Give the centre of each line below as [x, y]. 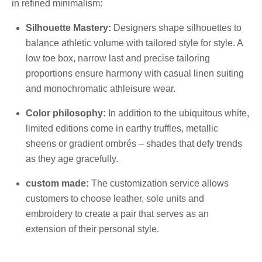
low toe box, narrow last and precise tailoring [118, 58]
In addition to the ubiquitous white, [177, 113]
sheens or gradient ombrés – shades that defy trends [134, 143]
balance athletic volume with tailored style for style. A [134, 43]
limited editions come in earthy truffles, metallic [122, 128]
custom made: [57, 183]
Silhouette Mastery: [68, 27]
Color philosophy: [66, 113]
